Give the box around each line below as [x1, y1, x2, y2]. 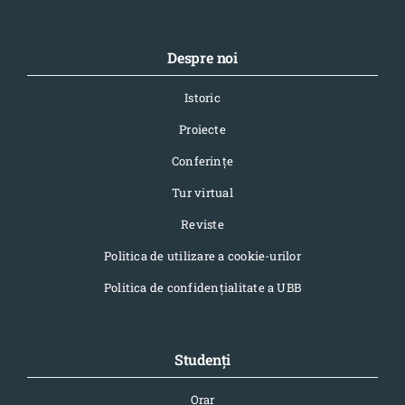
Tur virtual [172, 184, 233, 202]
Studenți [174, 350, 231, 370]
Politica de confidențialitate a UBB [103, 279, 302, 297]
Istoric [184, 89, 221, 107]
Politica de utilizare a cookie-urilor [104, 248, 301, 265]
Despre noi [167, 48, 238, 68]
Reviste [181, 216, 224, 233]
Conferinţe [171, 153, 234, 170]
